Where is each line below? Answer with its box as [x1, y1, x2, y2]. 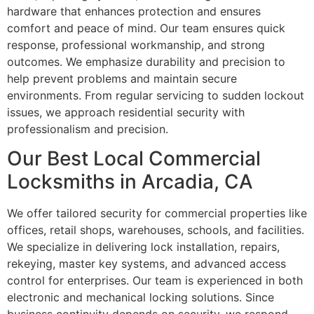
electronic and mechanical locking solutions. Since [7, 290, 274, 305]
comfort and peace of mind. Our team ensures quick [7, 21, 285, 36]
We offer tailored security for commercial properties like [7, 206, 307, 221]
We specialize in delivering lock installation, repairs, [7, 240, 280, 254]
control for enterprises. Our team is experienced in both [7, 273, 303, 288]
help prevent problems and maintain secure [7, 71, 237, 86]
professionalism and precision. [7, 122, 168, 137]
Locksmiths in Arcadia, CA [7, 170, 253, 194]
